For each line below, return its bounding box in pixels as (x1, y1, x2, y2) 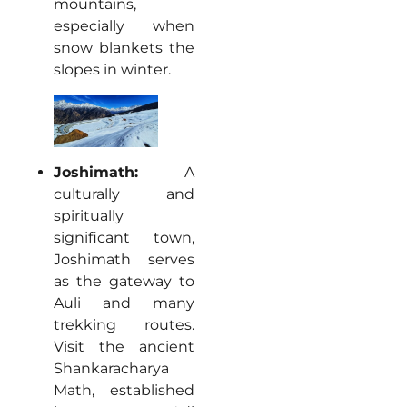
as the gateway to (53, 273, 194, 291)
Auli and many (53, 294, 194, 313)
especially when (53, 16, 194, 35)
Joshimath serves (53, 251, 194, 269)
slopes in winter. (53, 60, 171, 78)
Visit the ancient (53, 338, 194, 356)
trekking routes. (53, 316, 194, 334)
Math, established (53, 382, 194, 400)
